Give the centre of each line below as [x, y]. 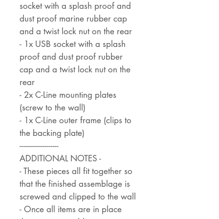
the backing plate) [52, 133]
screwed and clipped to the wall [78, 197]
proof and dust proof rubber [71, 57]
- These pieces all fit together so [76, 171]
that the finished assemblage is [75, 184]
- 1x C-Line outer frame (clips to [76, 120]
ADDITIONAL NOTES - [60, 159]
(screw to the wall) [53, 108]
